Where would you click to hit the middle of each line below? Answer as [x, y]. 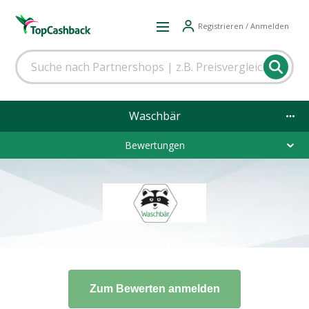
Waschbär [154, 116]
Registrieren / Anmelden [243, 26]
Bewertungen [154, 145]
